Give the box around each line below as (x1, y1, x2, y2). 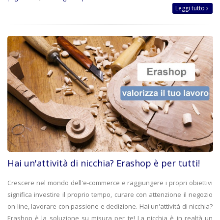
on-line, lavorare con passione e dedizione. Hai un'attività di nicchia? (7, 201, 213, 211)
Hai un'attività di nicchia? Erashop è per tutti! (7, 157, 200, 169)
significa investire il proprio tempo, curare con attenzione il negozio (7, 190, 213, 199)
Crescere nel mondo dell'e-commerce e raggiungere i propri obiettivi (7, 178, 213, 187)
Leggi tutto (175, 4, 206, 13)
